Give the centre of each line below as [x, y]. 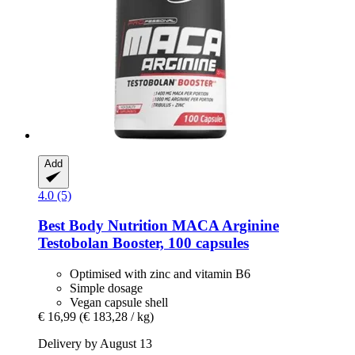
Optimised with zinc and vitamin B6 [160, 274]
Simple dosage [106, 288]
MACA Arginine [223, 226]
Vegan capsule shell [119, 302]
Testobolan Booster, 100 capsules [143, 243]
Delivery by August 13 [95, 344]
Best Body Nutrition [103, 226]
